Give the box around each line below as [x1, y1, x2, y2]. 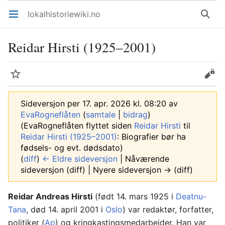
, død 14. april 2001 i [26, 204, 105, 214]
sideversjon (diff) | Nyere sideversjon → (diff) [21, 165, 193, 175]
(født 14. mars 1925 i [92, 191, 176, 201]
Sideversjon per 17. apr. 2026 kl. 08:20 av [21, 98, 178, 108]
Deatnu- [176, 191, 206, 201]
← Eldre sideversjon [42, 154, 118, 164]
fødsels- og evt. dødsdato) [21, 143, 123, 153]
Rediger [210, 74, 216, 84]
